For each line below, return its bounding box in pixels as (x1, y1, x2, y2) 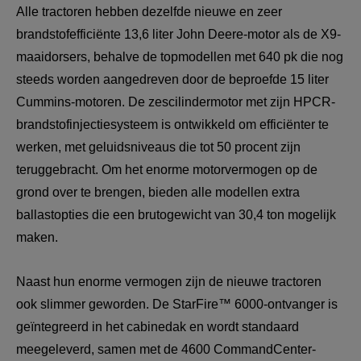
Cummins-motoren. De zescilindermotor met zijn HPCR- (16, 95, 335, 110)
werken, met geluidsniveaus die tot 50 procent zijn (16, 140, 304, 155)
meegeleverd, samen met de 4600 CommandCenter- (16, 342, 316, 357)
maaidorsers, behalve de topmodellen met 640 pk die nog (16, 50, 346, 64)
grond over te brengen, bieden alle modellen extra (16, 185, 303, 200)
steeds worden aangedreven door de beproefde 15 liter (16, 73, 332, 87)
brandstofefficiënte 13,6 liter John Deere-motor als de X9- (16, 27, 341, 42)
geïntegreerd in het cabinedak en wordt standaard (16, 320, 302, 334)
